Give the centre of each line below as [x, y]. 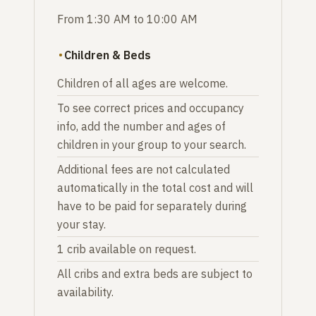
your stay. [81, 224]
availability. [85, 292]
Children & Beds [108, 55]
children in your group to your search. [152, 144]
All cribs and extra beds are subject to [155, 273]
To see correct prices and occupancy [151, 108]
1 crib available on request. [127, 249]
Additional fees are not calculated [144, 169]
